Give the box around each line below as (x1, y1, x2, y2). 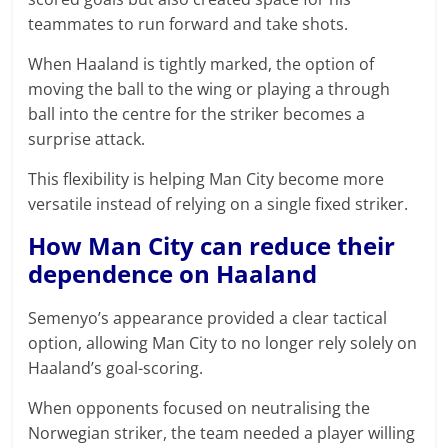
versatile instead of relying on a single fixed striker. (28, 193, 409, 216)
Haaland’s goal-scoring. (28, 357, 204, 380)
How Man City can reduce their (28, 229, 396, 263)
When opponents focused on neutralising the (28, 397, 371, 420)
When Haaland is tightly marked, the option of (28, 53, 375, 76)
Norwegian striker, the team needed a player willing (28, 422, 416, 445)
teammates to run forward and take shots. (28, 13, 349, 36)
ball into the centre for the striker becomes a (28, 103, 366, 126)
